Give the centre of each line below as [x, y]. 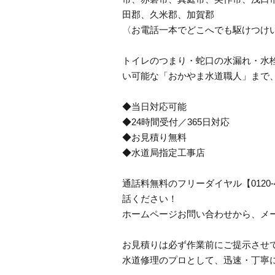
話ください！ [150, 199]
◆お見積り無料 [154, 137]
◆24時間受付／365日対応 [176, 122]
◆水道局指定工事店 [164, 153]
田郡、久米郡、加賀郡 [168, 14]
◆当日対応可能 [154, 107]
